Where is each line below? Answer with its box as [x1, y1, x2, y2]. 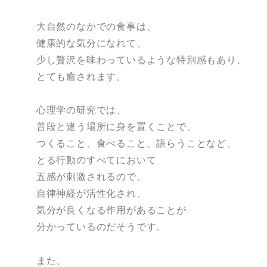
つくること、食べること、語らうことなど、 [36, 136, 237, 150]
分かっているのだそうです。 [36, 220, 167, 234]
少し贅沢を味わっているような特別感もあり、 [36, 52, 247, 66]
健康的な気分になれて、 [36, 36, 147, 49]
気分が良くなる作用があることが [36, 203, 187, 217]
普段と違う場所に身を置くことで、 [36, 120, 197, 133]
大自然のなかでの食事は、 [36, 19, 157, 33]
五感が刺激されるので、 [36, 170, 147, 184]
